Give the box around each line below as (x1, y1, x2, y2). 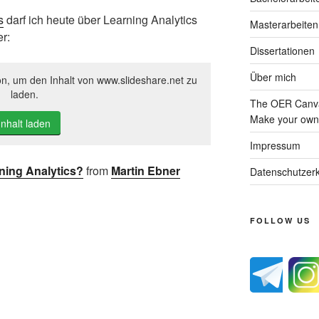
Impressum (249, 137, 300, 152)
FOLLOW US (249, 214, 310, 226)
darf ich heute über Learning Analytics (4, 11, 197, 28)
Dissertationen (249, 43, 315, 58)
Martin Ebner (110, 162, 180, 179)
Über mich (249, 69, 296, 84)
